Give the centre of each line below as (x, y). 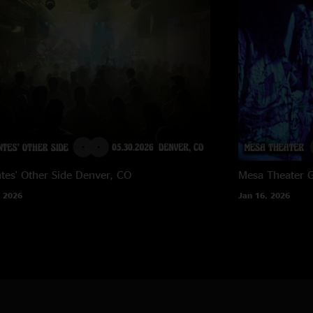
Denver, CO (103, 174)
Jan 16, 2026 (264, 195)
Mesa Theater (271, 174)
